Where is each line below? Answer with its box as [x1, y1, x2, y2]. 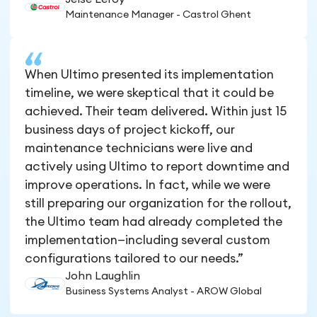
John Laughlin [64, 270, 140, 282]
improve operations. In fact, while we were [25, 179, 271, 192]
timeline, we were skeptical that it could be [25, 87, 275, 100]
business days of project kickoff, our [25, 124, 236, 137]
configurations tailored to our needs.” [25, 253, 244, 265]
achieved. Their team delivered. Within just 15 [25, 105, 287, 118]
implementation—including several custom [25, 234, 271, 247]
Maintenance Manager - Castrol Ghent [64, 9, 251, 20]
